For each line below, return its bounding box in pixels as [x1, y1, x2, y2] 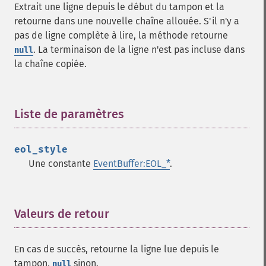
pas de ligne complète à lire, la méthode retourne [14, 30, 228, 41]
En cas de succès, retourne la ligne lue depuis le [14, 243, 219, 255]
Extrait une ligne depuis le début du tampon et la [14, 1, 224, 12]
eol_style [14, 144, 68, 155]
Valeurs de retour [14, 207, 109, 221]
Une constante [28, 158, 93, 169]
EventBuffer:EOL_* [93, 158, 170, 169]
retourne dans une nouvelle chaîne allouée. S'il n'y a [14, 15, 239, 27]
